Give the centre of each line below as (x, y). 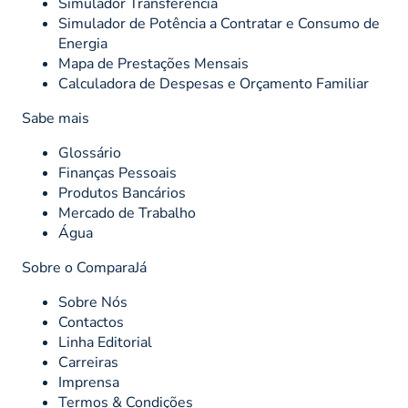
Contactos (91, 323)
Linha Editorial (105, 343)
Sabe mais (56, 119)
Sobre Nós (93, 303)
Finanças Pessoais (117, 173)
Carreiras (88, 363)
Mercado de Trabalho (127, 214)
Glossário (90, 153)
